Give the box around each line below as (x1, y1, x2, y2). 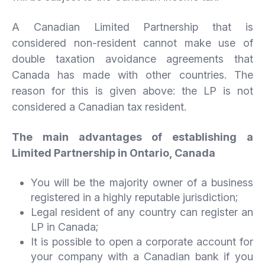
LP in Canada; (31, 220, 98, 233)
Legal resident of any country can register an (31, 205, 253, 218)
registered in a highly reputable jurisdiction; (31, 190, 238, 203)
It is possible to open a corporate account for (31, 235, 253, 248)
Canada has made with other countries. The (12, 68, 253, 81)
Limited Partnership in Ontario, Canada (12, 146, 215, 159)
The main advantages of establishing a (12, 130, 253, 143)
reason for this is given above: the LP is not (12, 84, 253, 97)
